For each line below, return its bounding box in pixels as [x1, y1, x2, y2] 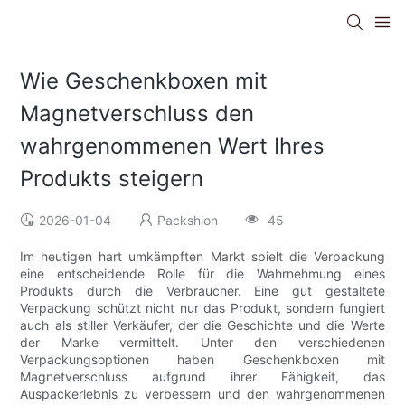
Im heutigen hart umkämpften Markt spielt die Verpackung [20, 249, 385, 265]
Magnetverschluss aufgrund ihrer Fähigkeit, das [20, 369, 385, 385]
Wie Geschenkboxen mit [20, 68, 268, 95]
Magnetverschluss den [20, 100, 255, 127]
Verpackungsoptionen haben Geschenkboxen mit [20, 352, 385, 368]
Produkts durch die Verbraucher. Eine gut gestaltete [20, 283, 385, 299]
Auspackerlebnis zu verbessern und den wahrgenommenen [20, 386, 385, 402]
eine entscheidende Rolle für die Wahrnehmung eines [20, 266, 385, 282]
